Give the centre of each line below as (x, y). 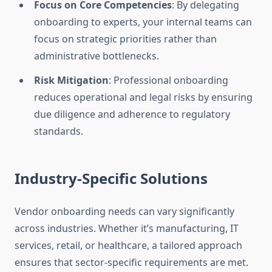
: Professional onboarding (168, 80)
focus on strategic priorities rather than (125, 39)
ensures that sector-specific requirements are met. (131, 263)
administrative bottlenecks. (97, 56)
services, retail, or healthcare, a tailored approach (128, 246)
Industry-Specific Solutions (111, 178)
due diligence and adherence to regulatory (132, 114)
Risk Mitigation (71, 80)
